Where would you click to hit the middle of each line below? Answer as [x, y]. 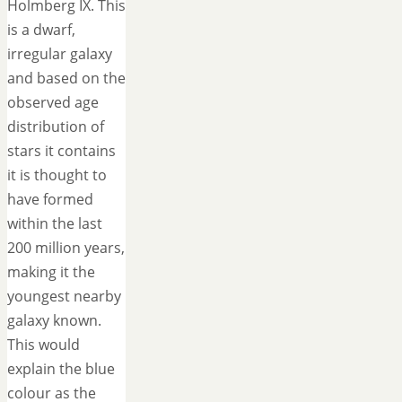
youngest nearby [64, 297]
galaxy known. [54, 321]
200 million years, [66, 248]
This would [44, 345]
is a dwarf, [41, 30]
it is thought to [57, 175]
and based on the [66, 79]
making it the [51, 272]
